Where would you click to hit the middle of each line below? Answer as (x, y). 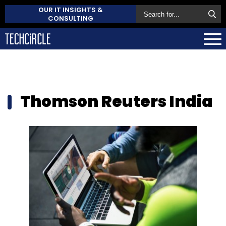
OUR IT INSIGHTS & (71, 10)
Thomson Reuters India (117, 101)
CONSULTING (71, 18)
